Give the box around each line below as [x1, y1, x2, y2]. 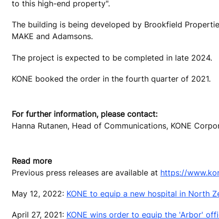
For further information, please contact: [12, 109, 159, 119]
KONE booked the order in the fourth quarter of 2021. [12, 73, 213, 84]
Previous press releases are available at [12, 167, 160, 177]
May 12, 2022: [12, 189, 66, 199]
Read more [12, 155, 57, 166]
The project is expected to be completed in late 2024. [12, 52, 217, 63]
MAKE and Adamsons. [12, 31, 95, 42]
